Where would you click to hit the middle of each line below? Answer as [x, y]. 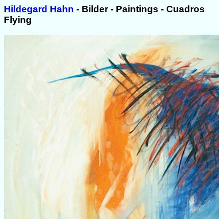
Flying [18, 20]
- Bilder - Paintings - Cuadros [139, 9]
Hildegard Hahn [39, 9]
